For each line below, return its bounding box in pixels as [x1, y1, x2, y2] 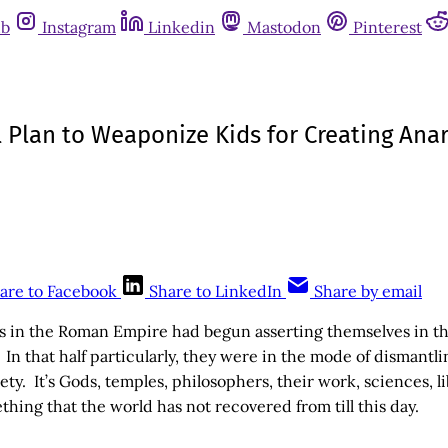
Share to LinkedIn [149, 280, 282, 301]
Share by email [314, 280, 422, 301]
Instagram [42, 17, 116, 37]
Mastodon [247, 17, 321, 37]
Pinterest [353, 17, 422, 37]
